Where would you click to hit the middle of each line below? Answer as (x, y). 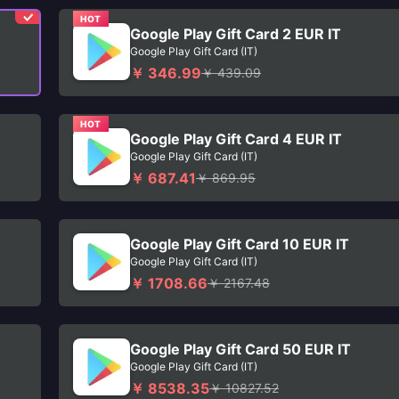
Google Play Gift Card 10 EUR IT (240, 244)
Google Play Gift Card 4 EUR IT (236, 139)
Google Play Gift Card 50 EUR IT (240, 349)
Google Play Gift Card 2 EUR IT (236, 34)
